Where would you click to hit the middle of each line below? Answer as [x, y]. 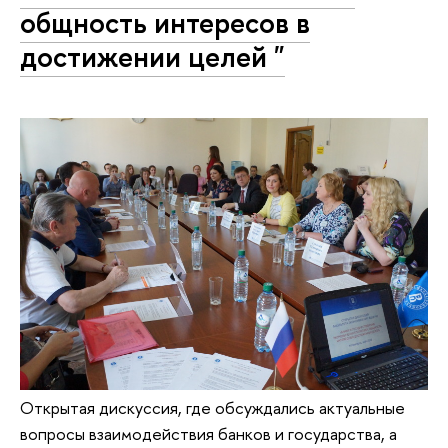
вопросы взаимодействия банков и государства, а [208, 433]
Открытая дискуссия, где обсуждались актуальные [212, 407]
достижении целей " [152, 57]
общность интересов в [165, 23]
